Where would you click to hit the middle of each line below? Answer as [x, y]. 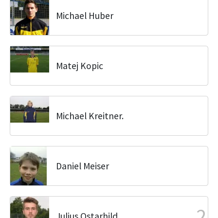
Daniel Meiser [82, 166]
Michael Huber [85, 16]
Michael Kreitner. [90, 116]
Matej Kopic [80, 66]
